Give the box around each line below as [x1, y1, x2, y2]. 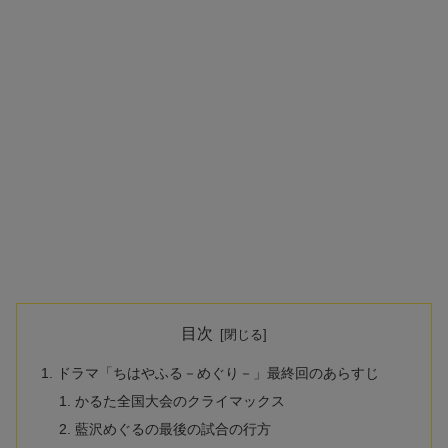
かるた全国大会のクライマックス [74, 393, 285, 410]
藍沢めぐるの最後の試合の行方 [74, 420, 271, 437]
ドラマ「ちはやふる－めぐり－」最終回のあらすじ [57, 365, 380, 382]
